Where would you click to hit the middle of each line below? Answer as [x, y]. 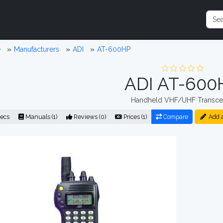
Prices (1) [135, 117]
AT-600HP [113, 49]
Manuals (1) [41, 117]
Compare [175, 117]
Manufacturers [36, 49]
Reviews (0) [89, 117]
